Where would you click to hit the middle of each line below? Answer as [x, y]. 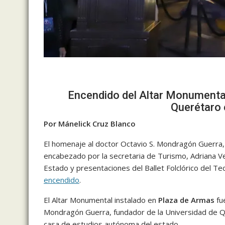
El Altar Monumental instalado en [101, 200]
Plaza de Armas [186, 200]
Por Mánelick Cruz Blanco [91, 124]
